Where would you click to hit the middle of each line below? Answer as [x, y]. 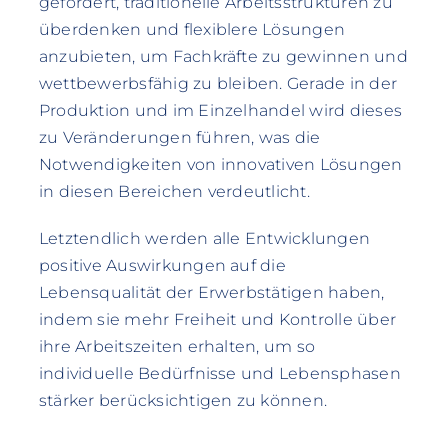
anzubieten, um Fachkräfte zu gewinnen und [223, 56]
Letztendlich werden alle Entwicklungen [204, 238]
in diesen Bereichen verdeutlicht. [174, 191]
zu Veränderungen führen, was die [179, 137]
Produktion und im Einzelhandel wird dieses [220, 110]
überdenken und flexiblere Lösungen [192, 29]
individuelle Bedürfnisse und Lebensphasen [219, 373]
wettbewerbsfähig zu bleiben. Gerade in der [218, 83]
